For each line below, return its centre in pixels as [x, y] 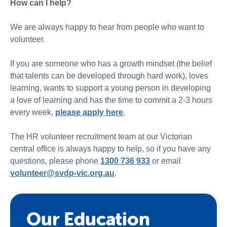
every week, [33, 112]
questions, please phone [55, 161]
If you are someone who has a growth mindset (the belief [111, 64]
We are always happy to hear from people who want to [107, 27]
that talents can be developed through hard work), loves [109, 76]
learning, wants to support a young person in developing [110, 88]
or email [165, 161]
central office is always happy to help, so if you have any [110, 149]
